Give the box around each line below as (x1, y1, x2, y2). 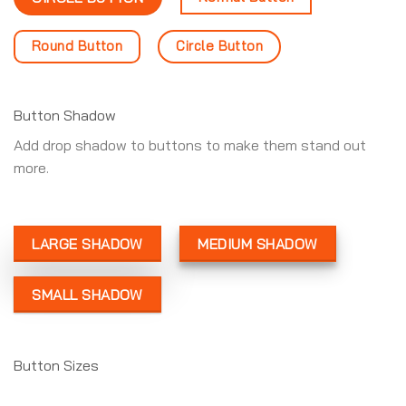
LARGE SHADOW (32, 235, 143, 254)
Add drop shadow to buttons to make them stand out (14, 136, 366, 155)
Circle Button (176, 36, 264, 54)
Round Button (32, 36, 123, 54)
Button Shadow (14, 106, 116, 125)
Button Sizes (14, 356, 99, 375)
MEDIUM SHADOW (198, 235, 318, 254)
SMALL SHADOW (32, 285, 143, 304)
